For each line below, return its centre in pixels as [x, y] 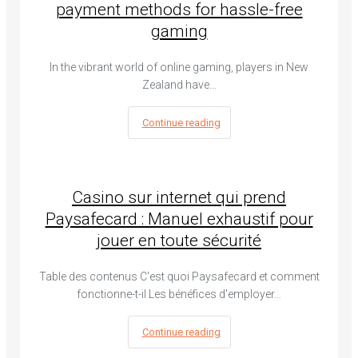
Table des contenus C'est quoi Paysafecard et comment [179, 277]
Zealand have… [179, 84]
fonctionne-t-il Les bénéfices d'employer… [179, 294]
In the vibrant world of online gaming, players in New [179, 67]
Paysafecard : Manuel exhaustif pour [179, 219]
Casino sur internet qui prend [179, 198]
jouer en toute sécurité [179, 241]
